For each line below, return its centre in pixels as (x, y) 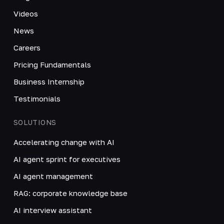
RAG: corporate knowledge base (70, 193)
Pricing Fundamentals (52, 64)
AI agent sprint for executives (67, 159)
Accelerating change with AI (64, 142)
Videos (25, 13)
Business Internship (49, 81)
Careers (27, 47)
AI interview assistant (52, 210)
